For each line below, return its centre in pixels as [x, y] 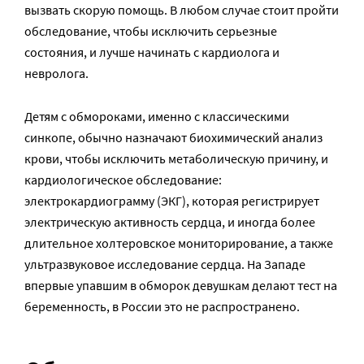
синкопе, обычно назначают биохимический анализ [173, 137]
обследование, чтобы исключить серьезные [151, 30]
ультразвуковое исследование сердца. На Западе [165, 264]
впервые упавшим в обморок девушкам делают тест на [181, 285]
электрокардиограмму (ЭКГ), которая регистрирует [172, 200]
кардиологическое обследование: [123, 179]
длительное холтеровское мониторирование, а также [179, 243]
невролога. [56, 73]
